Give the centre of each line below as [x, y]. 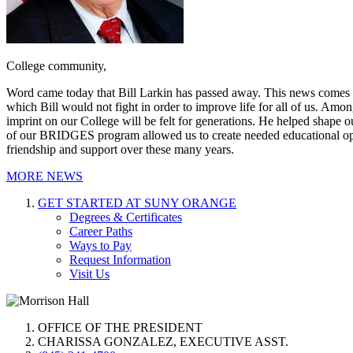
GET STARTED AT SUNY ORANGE [137, 203]
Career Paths [101, 231]
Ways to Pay [100, 245]
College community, [56, 65]
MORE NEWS [45, 176]
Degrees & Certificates [126, 217]
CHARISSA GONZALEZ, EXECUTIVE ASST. [163, 341]
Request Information [120, 259]
